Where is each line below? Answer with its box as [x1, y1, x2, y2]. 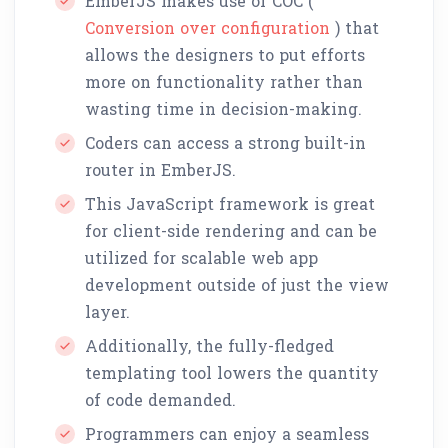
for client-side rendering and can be [85, 219, 377, 241]
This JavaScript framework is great [85, 192, 375, 214]
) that [330, 16, 379, 38]
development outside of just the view [85, 273, 389, 295]
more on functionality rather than [85, 70, 363, 92]
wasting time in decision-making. [85, 97, 362, 119]
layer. [85, 300, 130, 322]
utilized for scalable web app [85, 246, 318, 268]
